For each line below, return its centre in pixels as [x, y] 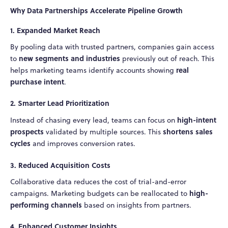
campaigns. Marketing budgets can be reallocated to [100, 193]
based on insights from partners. [137, 205]
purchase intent [37, 81]
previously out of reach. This [167, 58]
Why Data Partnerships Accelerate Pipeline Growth [96, 10]
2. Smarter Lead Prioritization [60, 103]
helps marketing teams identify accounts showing [93, 70]
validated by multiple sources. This [103, 132]
